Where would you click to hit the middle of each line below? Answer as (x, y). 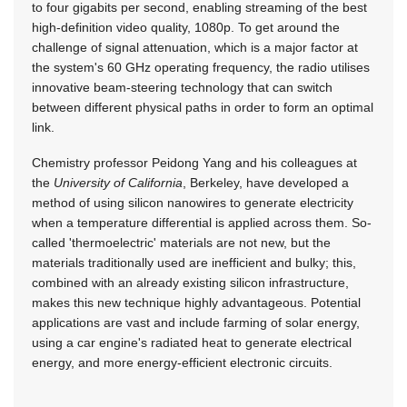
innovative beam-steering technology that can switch (182, 87)
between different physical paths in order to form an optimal (203, 107)
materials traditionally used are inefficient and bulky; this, (194, 262)
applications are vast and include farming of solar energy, (196, 322)
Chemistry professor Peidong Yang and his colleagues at (194, 162)
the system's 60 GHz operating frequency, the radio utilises (201, 67)
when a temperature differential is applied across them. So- (202, 222)
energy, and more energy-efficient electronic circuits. (182, 362)
